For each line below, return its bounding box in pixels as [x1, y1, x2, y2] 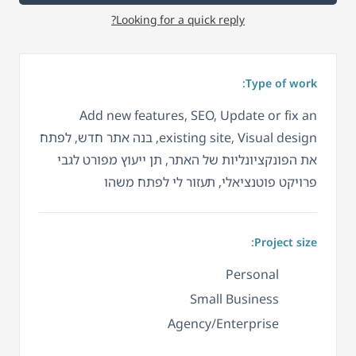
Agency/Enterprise [168, 314, 279, 332]
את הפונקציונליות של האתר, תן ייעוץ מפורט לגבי [57, 150, 317, 168]
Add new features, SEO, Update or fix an [79, 106, 317, 124]
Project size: [254, 234, 317, 250]
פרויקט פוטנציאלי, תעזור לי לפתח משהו [104, 172, 317, 191]
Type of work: [246, 75, 317, 91]
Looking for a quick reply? [116, 11, 245, 27]
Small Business [190, 289, 279, 308]
